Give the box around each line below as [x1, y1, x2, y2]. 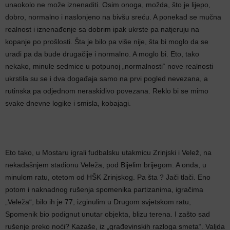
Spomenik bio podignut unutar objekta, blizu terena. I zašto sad [5, 210, 210, 218]
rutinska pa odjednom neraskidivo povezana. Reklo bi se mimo [5, 87, 208, 95]
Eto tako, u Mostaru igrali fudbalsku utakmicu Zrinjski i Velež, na [5, 148, 212, 157]
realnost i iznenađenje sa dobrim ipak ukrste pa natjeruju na [5, 25, 199, 33]
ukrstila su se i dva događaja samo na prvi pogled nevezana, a [5, 74, 208, 83]
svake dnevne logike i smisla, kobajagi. [5, 99, 131, 107]
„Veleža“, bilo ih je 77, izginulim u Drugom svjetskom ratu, [5, 198, 191, 206]
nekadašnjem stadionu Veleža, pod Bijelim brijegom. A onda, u [5, 161, 206, 169]
